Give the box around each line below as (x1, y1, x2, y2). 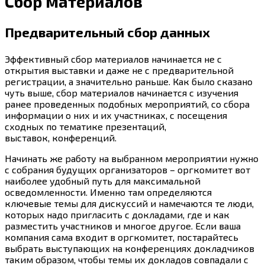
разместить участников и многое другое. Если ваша (5, 220, 241, 232)
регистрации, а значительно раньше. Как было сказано (5, 76, 253, 88)
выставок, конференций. (5, 132, 117, 144)
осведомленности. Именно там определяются (5, 186, 212, 198)
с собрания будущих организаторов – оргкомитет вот (5, 164, 250, 176)
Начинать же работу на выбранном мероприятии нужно (5, 153, 258, 164)
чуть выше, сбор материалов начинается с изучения (5, 87, 238, 99)
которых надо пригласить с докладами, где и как (5, 209, 230, 221)
